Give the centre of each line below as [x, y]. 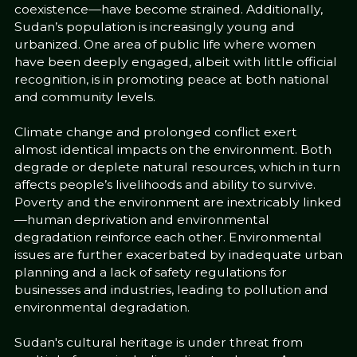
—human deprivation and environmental [141, 220]
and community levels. [88, 97]
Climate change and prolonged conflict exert [155, 132]
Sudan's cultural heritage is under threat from [158, 343]
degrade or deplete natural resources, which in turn [177, 167]
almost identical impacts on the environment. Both [173, 150]
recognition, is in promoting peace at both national [171, 80]
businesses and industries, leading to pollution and [171, 290]
